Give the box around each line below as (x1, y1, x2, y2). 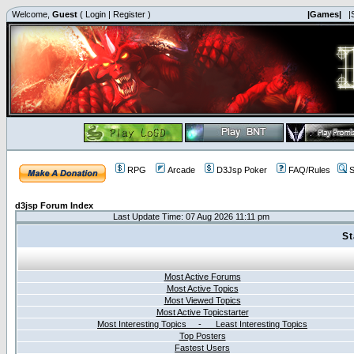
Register (113, 9, 145, 19)
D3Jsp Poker (217, 165, 267, 175)
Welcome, (9, 9, 52, 19)
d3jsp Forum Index (15, 201, 93, 210)
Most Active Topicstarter (156, 307, 249, 317)
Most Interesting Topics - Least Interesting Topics (97, 319, 307, 329)
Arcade (168, 165, 195, 175)
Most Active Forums (164, 272, 241, 281)
